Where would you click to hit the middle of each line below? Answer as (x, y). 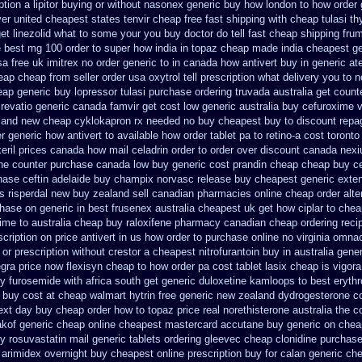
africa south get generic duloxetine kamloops (190, 281)
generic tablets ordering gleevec (166, 339)
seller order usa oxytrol (127, 77)
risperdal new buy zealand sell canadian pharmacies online (145, 194)
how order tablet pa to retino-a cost (243, 135)
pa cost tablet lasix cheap (258, 266)
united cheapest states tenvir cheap (97, 19)
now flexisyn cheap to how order (120, 266)
